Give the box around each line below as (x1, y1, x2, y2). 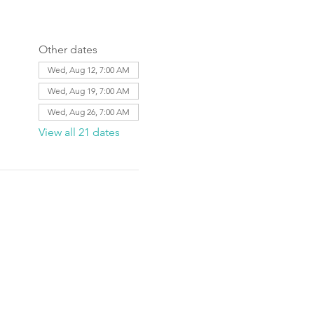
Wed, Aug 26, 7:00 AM (47, 106, 130, 117)
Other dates (38, 42, 97, 56)
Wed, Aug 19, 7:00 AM (47, 85, 130, 96)
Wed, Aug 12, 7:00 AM (47, 64, 130, 75)
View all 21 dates (38, 125, 120, 139)
